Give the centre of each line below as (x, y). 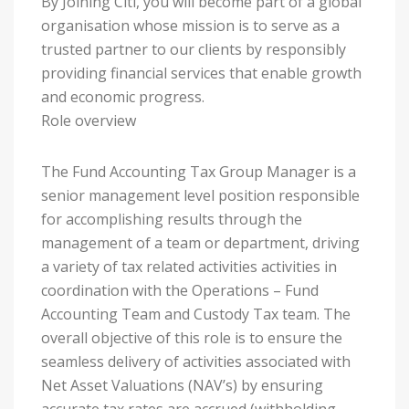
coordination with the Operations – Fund (180, 290)
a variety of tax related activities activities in (189, 267)
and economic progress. (123, 97)
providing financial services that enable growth (201, 73)
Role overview (89, 121)
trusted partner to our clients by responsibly (194, 49)
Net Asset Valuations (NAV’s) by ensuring (182, 385)
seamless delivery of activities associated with (196, 362)
